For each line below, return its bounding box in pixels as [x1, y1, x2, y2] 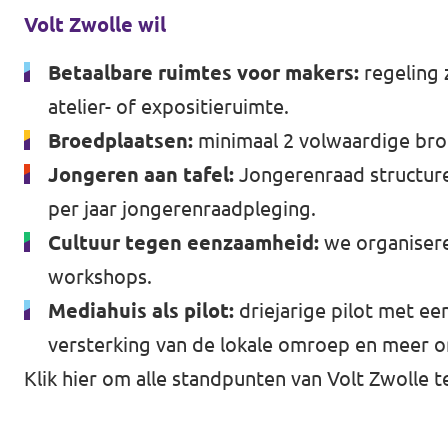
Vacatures [24, 296, 117, 319]
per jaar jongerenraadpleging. [48, 197, 316, 220]
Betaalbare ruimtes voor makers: [48, 61, 359, 84]
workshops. [48, 265, 152, 288]
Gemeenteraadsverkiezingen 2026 [24, 134, 340, 157]
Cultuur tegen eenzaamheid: [48, 231, 319, 254]
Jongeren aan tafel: [48, 163, 234, 186]
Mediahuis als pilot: [48, 299, 234, 322]
